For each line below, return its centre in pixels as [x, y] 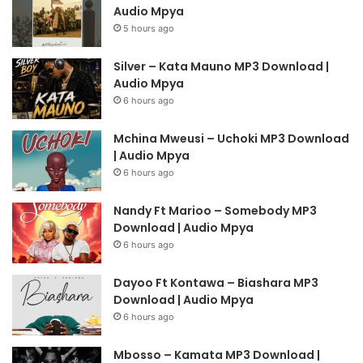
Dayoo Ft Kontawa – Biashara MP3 [216, 282]
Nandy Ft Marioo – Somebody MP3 [215, 210]
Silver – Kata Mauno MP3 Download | [221, 66]
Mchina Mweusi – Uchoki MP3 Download [231, 138]
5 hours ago [149, 28]
